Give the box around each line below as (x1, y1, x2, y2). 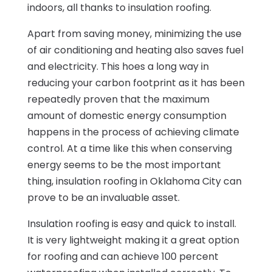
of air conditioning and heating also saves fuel (27, 42, 243, 57)
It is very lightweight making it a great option (27, 233, 239, 247)
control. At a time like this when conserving (27, 141, 232, 155)
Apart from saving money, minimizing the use (27, 26, 242, 41)
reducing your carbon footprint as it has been (27, 75, 245, 90)
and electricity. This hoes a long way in (27, 59, 209, 73)
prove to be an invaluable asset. (27, 190, 180, 205)
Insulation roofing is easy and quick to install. (27, 216, 236, 231)
